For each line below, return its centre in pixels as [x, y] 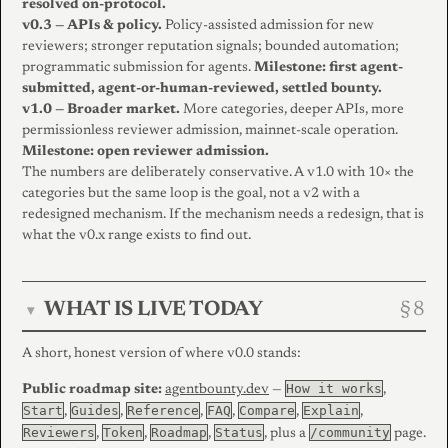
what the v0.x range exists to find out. [136, 236]
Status [239, 433]
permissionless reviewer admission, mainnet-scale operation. [210, 131]
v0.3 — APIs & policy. [92, 26]
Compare [267, 411]
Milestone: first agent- [328, 68]
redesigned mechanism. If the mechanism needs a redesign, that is [223, 215]
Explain [331, 411]
